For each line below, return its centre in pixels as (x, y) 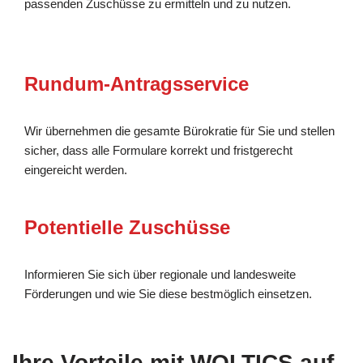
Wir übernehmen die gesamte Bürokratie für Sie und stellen (179, 130)
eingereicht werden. (76, 169)
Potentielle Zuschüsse (127, 227)
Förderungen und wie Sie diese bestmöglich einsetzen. (168, 293)
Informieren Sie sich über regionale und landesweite (160, 274)
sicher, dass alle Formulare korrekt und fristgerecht (158, 150)
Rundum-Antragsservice (137, 83)
